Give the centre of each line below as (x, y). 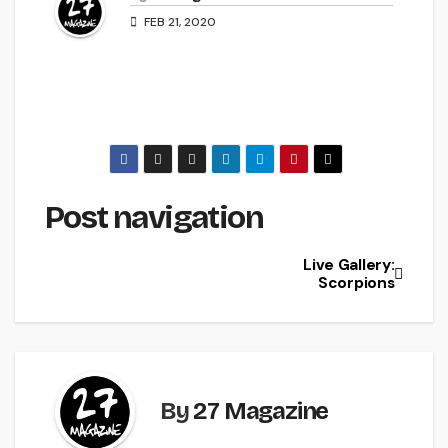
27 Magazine (261, 411)
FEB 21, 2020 (178, 22)
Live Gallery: (349, 264)
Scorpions (356, 282)
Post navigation (154, 218)
